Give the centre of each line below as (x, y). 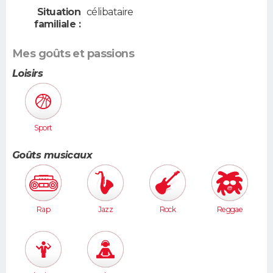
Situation (59, 12)
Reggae (230, 210)
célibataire (110, 12)
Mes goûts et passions (73, 54)
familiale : (57, 24)
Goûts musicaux (52, 155)
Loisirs (28, 74)
